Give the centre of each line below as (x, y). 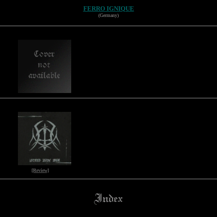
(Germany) (108, 15)
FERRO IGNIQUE (108, 8)
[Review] (40, 170)
